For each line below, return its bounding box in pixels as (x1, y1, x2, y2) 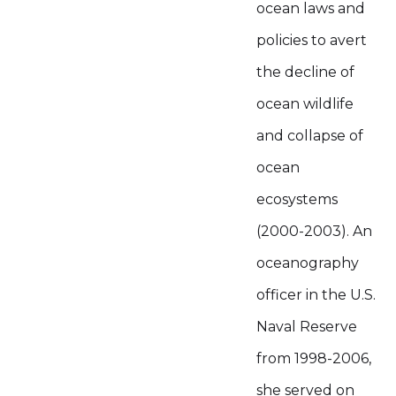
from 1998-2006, (256, 350, 371, 367)
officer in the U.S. (256, 286, 376, 303)
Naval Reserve (256, 318, 357, 335)
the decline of (256, 64, 354, 80)
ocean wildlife (256, 95, 354, 112)
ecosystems (256, 191, 338, 208)
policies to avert (256, 32, 367, 49)
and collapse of (256, 127, 363, 144)
